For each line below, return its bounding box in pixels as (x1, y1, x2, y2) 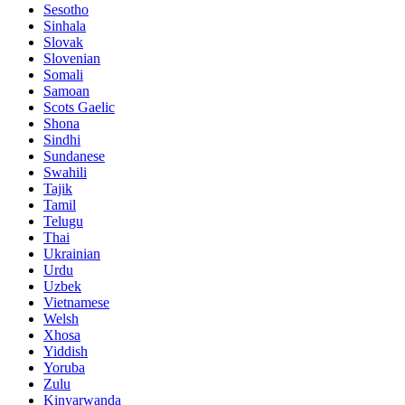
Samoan (43, 82, 89, 99)
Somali (43, 66, 83, 82)
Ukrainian (43, 245, 100, 261)
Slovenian (43, 50, 100, 66)
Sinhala (43, 17, 86, 33)
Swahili (43, 164, 87, 180)
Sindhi (43, 131, 80, 147)
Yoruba (43, 359, 85, 375)
